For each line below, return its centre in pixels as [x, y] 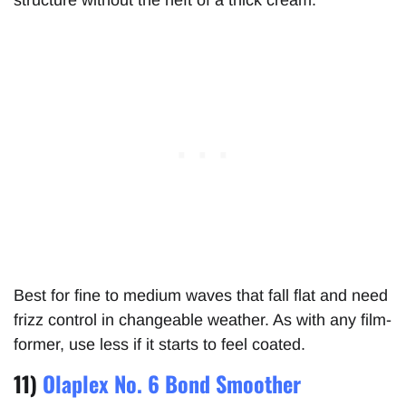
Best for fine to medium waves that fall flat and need [201, 296]
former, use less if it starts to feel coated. [159, 345]
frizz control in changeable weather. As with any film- [203, 320]
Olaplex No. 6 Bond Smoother [172, 383]
